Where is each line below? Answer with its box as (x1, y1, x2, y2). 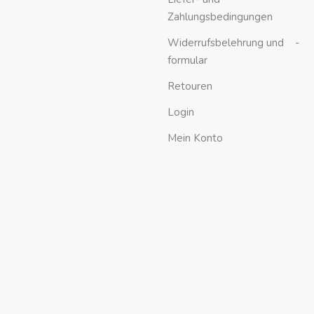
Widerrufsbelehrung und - (168, 36, 299, 50)
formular (168, 53, 207, 68)
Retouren (168, 79, 212, 94)
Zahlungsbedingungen (168, 10, 273, 25)
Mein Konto (168, 131, 223, 146)
